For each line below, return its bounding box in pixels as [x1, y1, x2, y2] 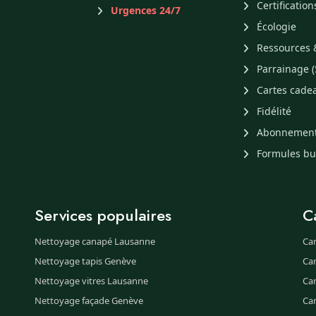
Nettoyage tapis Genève [35, 255, 136, 267]
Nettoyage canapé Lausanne [35, 235, 155, 248]
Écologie [257, 20, 297, 33]
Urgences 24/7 [110, 4, 181, 17]
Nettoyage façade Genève [35, 294, 143, 307]
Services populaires [35, 204, 171, 226]
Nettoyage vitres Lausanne [35, 274, 148, 287]
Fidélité [257, 104, 292, 118]
